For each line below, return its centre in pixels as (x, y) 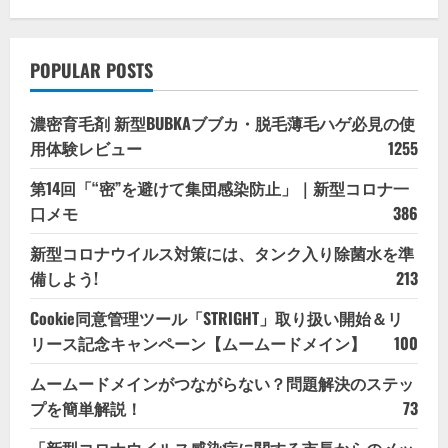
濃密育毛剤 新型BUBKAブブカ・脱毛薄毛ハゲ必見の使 (222, 122)
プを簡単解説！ (86, 407)
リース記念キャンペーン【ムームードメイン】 (198, 342)
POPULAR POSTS (91, 69)
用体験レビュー (86, 147)
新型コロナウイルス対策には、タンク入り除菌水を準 (222, 252)
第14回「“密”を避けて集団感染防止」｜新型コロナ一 (219, 187)
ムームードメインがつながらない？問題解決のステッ (222, 382)
